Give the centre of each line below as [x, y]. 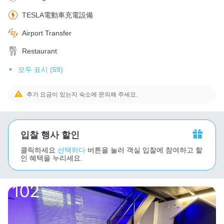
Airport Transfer [47, 33]
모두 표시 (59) [40, 69]
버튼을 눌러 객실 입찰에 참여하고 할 [145, 150]
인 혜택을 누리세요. [51, 158]
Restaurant [39, 51]
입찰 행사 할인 [50, 135]
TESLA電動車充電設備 [57, 15]
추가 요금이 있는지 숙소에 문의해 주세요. [82, 94]
